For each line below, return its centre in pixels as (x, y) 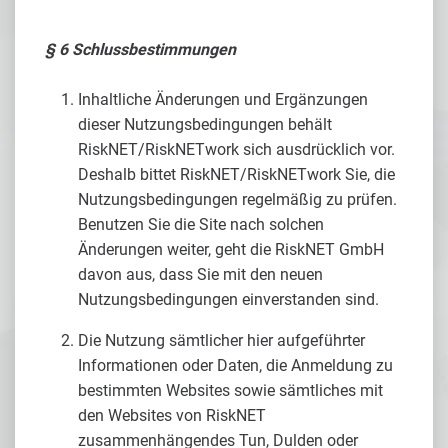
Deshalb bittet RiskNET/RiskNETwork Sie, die (236, 174)
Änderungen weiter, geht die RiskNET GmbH (231, 249)
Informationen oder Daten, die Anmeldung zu (235, 365)
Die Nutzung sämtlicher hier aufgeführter (221, 340)
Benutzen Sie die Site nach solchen (201, 224)
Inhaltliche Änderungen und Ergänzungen (223, 99)
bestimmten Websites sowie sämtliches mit (230, 390)
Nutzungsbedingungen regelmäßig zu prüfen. (237, 199)
